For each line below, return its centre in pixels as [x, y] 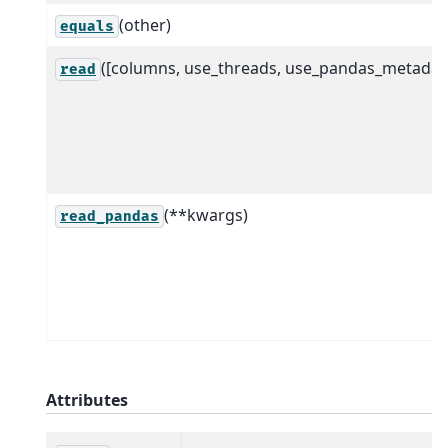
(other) [145, 24]
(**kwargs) [206, 214]
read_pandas [109, 216]
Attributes [87, 399]
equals [87, 26]
